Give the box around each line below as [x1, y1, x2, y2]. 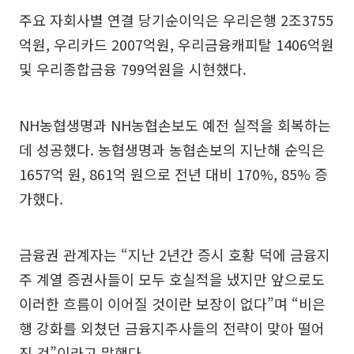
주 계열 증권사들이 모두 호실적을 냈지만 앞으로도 [19, 268, 325, 289]
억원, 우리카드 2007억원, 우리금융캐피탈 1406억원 [19, 33, 334, 55]
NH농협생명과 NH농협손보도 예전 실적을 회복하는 [19, 114, 331, 135]
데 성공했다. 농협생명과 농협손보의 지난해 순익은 [19, 138, 325, 160]
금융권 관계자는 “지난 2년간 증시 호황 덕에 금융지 [19, 243, 330, 265]
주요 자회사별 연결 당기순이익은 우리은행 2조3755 [19, 9, 333, 30]
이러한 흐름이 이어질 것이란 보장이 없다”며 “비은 [19, 292, 326, 314]
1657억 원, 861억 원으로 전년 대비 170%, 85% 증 [19, 163, 328, 184]
